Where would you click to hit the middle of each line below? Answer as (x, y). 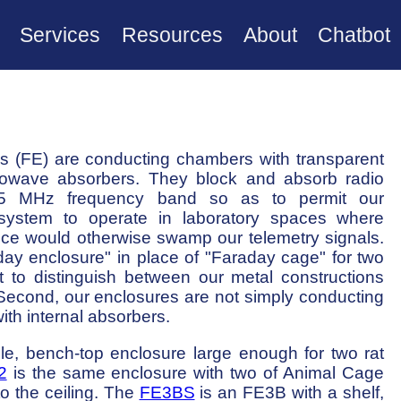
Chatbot (354, 34)
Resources (172, 34)
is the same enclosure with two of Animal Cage (196, 372)
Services (60, 34)
